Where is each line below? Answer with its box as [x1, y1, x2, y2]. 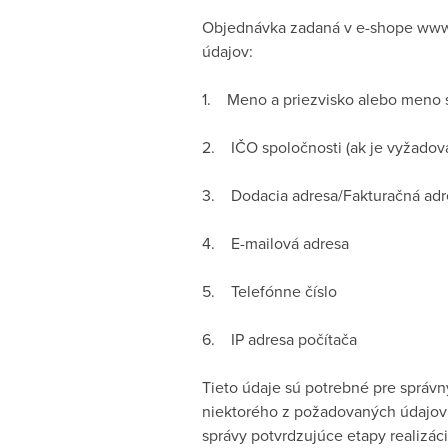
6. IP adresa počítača [202, 328, 357, 350]
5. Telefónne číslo [202, 280, 337, 302]
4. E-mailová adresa [202, 232, 349, 254]
